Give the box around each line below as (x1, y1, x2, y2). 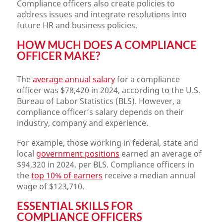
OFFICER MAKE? (17, 49, 101, 62)
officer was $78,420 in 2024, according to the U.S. (17, 85, 201, 96)
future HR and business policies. (17, 20, 138, 31)
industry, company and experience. (17, 117, 149, 128)
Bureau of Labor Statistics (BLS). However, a (17, 96, 181, 107)
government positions (36, 148, 120, 159)
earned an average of (119, 148, 202, 159)
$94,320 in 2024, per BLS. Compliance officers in (17, 159, 195, 170)
